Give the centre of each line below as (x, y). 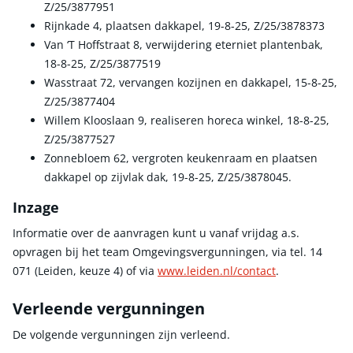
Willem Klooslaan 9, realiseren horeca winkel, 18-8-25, (187, 121)
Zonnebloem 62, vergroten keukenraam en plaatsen (181, 158)
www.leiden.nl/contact (217, 270)
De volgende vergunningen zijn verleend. (121, 335)
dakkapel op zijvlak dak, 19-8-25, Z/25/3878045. (168, 177)
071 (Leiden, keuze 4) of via (85, 270)
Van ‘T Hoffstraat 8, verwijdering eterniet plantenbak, (184, 45)
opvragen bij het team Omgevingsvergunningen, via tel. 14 (167, 251)
